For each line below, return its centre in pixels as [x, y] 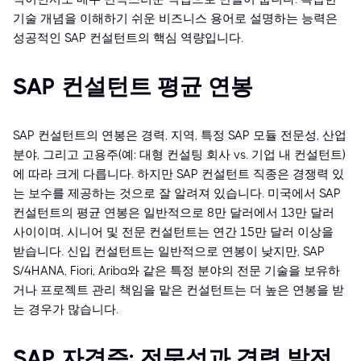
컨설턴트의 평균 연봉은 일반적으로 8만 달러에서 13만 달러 [174, 213]
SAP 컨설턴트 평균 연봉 [133, 87]
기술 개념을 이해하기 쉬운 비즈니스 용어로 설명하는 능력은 [175, 19]
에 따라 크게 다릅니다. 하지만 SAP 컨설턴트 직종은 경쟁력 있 [178, 174]
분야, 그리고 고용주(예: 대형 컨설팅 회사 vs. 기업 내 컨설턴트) [179, 155]
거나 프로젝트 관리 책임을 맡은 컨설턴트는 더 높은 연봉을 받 [178, 290]
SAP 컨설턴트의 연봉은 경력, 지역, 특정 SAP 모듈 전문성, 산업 [180, 136]
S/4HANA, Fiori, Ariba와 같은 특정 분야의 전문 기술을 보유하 [176, 271]
